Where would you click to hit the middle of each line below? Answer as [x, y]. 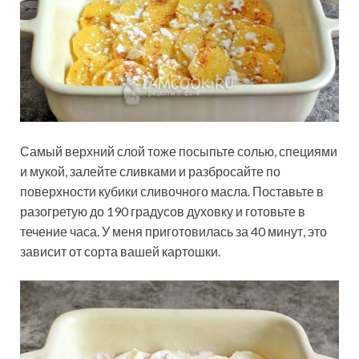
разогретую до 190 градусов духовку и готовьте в [163, 211]
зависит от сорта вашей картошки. [120, 251]
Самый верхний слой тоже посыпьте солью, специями [179, 151]
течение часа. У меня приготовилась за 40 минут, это [173, 231]
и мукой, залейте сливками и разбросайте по [150, 171]
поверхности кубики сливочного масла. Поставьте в [172, 191]
